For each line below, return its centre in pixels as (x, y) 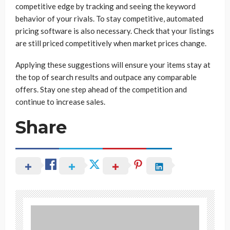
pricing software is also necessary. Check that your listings (115, 31)
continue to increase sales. (60, 102)
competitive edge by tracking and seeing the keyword (106, 6)
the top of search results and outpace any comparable (106, 77)
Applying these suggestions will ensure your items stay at (113, 65)
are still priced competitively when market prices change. (111, 43)
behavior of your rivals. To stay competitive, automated (109, 18)
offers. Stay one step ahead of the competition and (101, 89)
